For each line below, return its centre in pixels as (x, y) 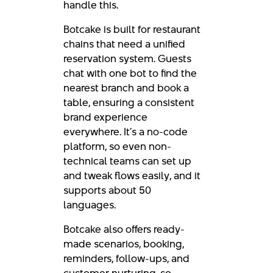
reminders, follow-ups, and (126, 258)
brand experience (105, 117)
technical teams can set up (127, 161)
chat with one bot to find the (130, 73)
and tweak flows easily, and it (132, 175)
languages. (91, 204)
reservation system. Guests (127, 58)
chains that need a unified (124, 44)
